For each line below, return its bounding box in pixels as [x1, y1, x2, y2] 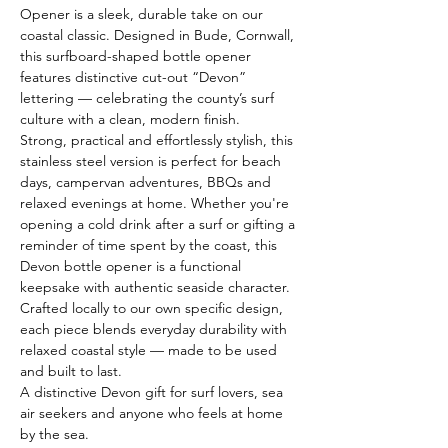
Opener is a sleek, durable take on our [20, 5, 267, 24]
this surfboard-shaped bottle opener [20, 47, 255, 66]
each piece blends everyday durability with [20, 320, 291, 339]
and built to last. [20, 362, 122, 381]
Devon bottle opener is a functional [20, 257, 245, 276]
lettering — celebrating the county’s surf [20, 89, 278, 108]
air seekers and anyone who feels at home [20, 404, 287, 423]
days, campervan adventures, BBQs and [20, 173, 275, 192]
